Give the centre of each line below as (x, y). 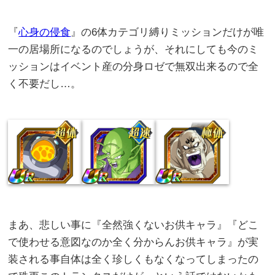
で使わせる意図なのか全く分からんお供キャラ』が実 (134, 242)
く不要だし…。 (45, 84)
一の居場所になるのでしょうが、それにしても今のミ (134, 50)
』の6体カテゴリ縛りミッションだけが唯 (168, 33)
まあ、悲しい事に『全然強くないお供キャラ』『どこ (134, 225)
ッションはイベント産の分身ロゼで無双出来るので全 (134, 67)
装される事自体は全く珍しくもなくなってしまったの (134, 260)
